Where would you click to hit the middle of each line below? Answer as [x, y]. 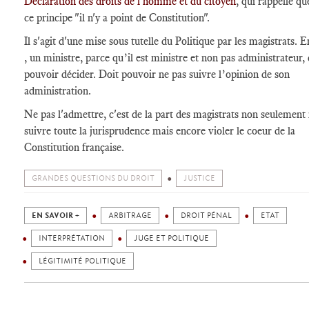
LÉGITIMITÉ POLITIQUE [82, 261]
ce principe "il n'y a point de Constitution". [117, 18]
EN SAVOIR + [56, 216]
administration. [58, 91]
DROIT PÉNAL [206, 216]
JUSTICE [199, 178]
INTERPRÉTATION [72, 238]
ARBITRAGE [130, 216]
